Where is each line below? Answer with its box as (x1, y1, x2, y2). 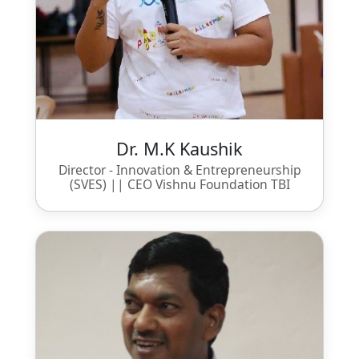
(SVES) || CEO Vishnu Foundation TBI (69, 175, 290, 193)
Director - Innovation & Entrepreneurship (58, 160, 301, 179)
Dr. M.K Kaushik (116, 136, 243, 160)
